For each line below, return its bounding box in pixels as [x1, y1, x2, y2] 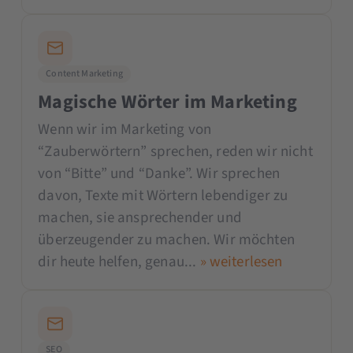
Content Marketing [46, 66, 123, 80]
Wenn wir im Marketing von [38, 118, 212, 140]
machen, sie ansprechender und [38, 206, 242, 229]
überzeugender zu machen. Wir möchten [38, 229, 295, 251]
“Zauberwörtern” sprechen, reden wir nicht [38, 140, 313, 162]
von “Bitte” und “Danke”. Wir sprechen [38, 162, 281, 184]
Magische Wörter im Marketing [38, 87, 297, 116]
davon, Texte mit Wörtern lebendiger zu [38, 184, 288, 206]
